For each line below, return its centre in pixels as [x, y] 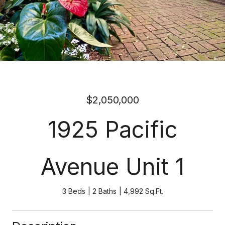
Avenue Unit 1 [113, 166]
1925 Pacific [113, 129]
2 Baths [104, 191]
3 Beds [74, 191]
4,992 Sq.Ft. [143, 191]
